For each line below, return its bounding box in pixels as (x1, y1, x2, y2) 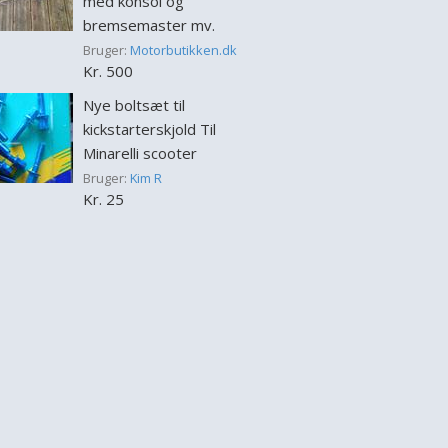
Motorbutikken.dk (129, 41, 237, 59)
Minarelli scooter (82, 143, 197, 163)
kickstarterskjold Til (82, 119, 216, 139)
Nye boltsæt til (82, 95, 185, 115)
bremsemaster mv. (82, 15, 215, 35)
